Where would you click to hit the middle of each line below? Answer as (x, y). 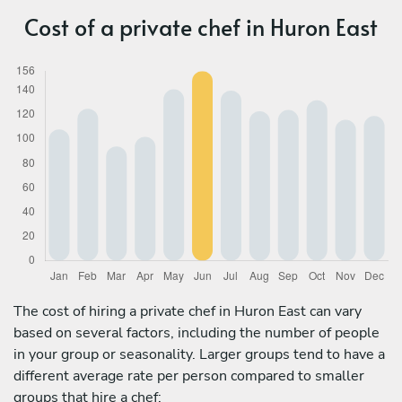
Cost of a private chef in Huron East (201, 26)
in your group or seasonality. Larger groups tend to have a (199, 354)
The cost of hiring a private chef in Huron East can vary (188, 311)
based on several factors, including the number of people (197, 332)
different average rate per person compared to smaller (189, 376)
